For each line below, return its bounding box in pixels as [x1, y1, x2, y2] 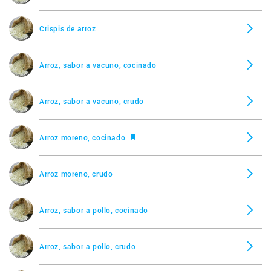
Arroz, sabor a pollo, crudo [39, 241, 136, 251]
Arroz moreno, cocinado [39, 132, 128, 142]
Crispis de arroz [39, 23, 96, 33]
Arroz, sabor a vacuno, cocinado [39, 59, 157, 70]
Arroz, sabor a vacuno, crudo [39, 96, 144, 106]
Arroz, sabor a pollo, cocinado [39, 204, 148, 215]
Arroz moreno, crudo [39, 168, 113, 178]
